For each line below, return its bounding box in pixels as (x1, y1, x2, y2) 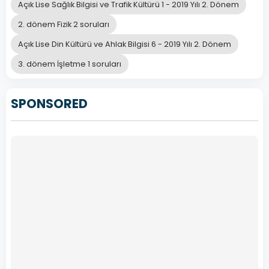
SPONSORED (11, 95, 88, 113)
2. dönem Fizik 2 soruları (18, 19, 109, 30)
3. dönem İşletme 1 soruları (18, 59, 121, 70)
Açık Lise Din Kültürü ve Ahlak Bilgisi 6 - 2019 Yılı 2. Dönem (18, 39, 231, 50)
